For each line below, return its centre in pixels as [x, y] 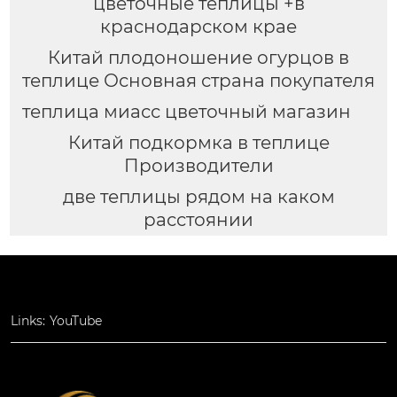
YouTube [76, 321]
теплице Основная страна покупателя [198, 81]
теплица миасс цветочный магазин [186, 112]
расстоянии [198, 220]
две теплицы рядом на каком [198, 197]
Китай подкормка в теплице [198, 143]
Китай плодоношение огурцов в [198, 58]
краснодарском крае [198, 27]
